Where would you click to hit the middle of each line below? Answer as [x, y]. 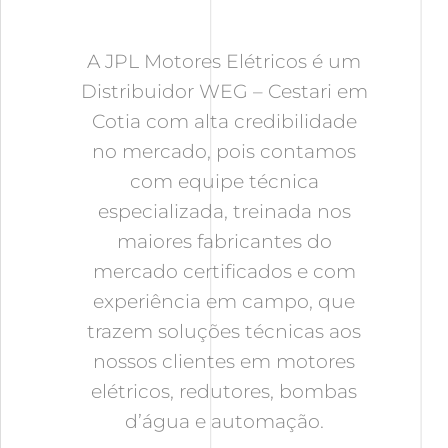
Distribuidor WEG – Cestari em [224, 92]
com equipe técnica [224, 182]
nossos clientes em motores [224, 362]
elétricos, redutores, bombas [224, 392]
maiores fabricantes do [224, 242]
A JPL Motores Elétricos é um [224, 62]
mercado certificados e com [224, 272]
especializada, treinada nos [224, 212]
